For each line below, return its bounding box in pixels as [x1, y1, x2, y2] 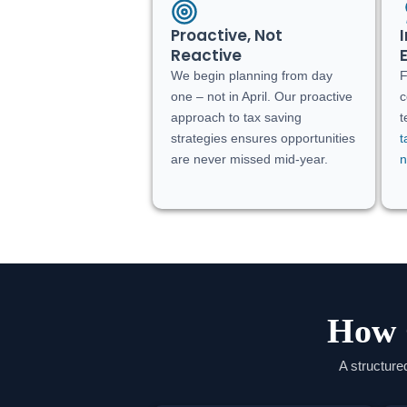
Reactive [171, 44, 243, 66]
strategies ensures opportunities [171, 130, 356, 145]
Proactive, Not [171, 24, 283, 46]
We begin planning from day [171, 67, 333, 83]
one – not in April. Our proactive [171, 88, 353, 104]
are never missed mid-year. [171, 151, 329, 166]
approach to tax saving [171, 109, 303, 124]
